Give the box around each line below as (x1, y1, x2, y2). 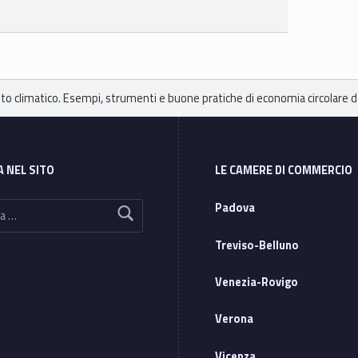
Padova (215, 199, 256, 217)
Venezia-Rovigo (215, 272, 299, 291)
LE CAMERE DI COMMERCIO (215, 161, 353, 180)
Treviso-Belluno (215, 236, 300, 254)
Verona (215, 310, 254, 328)
